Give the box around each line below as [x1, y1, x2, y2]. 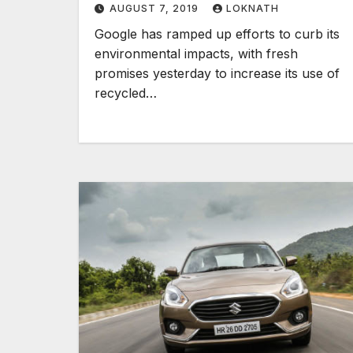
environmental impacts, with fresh [95, 46, 298, 61]
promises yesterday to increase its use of [95, 65, 340, 81]
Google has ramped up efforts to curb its [95, 26, 340, 42]
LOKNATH [226, 2, 279, 14]
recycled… [95, 85, 157, 101]
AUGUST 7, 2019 [110, 2, 202, 14]
